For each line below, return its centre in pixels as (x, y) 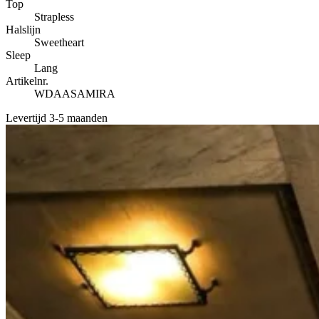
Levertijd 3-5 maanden (57, 117)
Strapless (54, 16)
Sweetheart (59, 42)
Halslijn (23, 29)
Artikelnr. (27, 80)
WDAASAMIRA (75, 93)
